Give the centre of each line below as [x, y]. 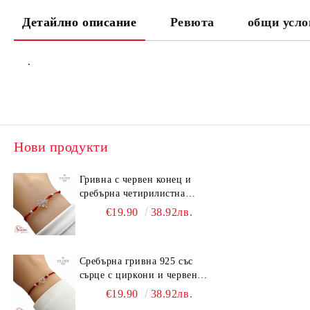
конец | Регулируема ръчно [140, 289]
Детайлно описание [80, 22]
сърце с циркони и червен [138, 275]
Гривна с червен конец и [135, 180]
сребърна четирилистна [132, 193]
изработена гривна [122, 303]
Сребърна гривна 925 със [136, 261]
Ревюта [192, 22]
